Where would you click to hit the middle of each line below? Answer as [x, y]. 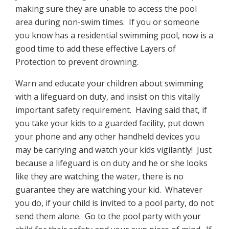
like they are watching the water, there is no [99, 176]
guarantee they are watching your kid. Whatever [109, 190]
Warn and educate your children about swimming [109, 83]
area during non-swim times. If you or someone [107, 22]
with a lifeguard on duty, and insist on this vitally [108, 97]
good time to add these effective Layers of [96, 49]
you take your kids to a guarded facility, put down [110, 123]
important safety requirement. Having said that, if [111, 110]
